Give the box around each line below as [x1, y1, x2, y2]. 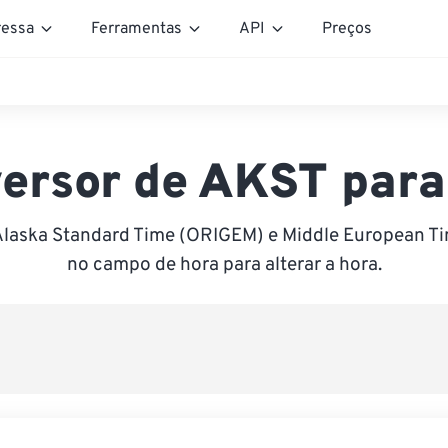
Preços [322, 18, 372, 39]
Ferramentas [91, 18, 182, 39]
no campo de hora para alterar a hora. [66, 253, 382, 277]
